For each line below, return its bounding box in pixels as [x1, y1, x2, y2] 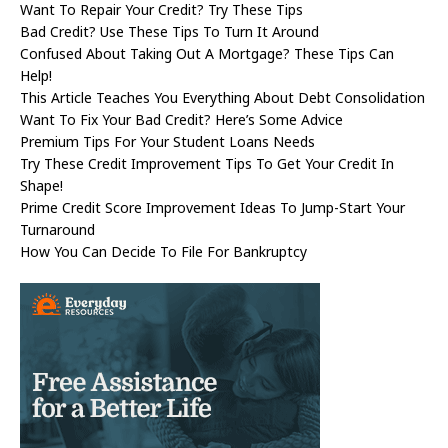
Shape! [20, 176, 63, 196]
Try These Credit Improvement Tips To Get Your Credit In [20, 154, 394, 174]
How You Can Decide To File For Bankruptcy [20, 242, 307, 262]
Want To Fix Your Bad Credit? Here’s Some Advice [20, 110, 343, 130]
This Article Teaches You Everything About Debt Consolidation [20, 88, 425, 108]
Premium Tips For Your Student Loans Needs [20, 132, 315, 152]
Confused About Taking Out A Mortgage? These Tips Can [20, 44, 394, 64]
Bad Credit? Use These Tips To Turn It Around [20, 22, 319, 42]
